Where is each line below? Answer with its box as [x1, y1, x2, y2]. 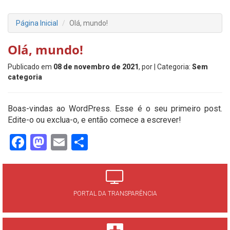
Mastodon [47, 132, 119, 152]
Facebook [26, 132, 94, 152]
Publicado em [8, 63, 53, 71]
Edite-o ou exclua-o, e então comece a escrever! [8, 115, 181, 125]
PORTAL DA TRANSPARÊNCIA [73, 190, 157, 197]
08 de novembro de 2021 [53, 63, 139, 71]
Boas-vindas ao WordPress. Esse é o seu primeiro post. [8, 104, 222, 113]
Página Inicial [16, 19, 58, 27]
